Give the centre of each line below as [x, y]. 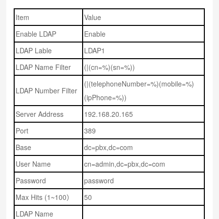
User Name [33, 164]
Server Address [40, 114]
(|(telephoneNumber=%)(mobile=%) [139, 84]
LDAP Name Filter [44, 67]
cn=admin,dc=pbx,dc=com [125, 164]
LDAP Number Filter [47, 91]
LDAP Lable [34, 51]
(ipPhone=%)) [106, 98]
